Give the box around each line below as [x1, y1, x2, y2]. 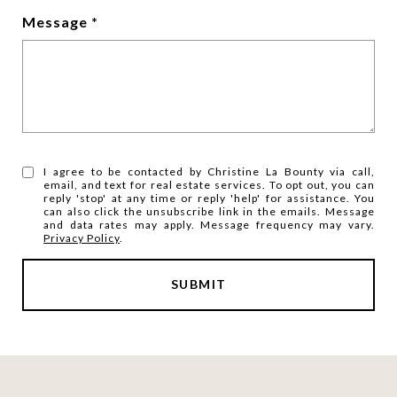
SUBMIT [170, 276, 227, 292]
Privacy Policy [43, 231, 121, 245]
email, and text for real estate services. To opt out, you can [43, 178, 375, 191]
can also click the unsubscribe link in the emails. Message [43, 205, 375, 218]
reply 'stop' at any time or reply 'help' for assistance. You [43, 191, 375, 205]
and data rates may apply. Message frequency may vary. [43, 218, 375, 231]
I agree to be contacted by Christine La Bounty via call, [43, 165, 375, 178]
